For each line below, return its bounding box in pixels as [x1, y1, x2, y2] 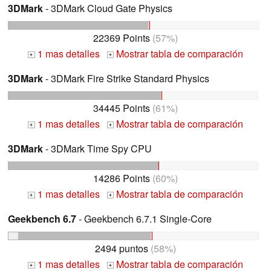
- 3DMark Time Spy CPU [43, 142, 152, 156]
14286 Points [93, 171, 150, 185]
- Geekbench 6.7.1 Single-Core [76, 211, 212, 226]
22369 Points [93, 31, 150, 45]
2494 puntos [95, 241, 148, 255]
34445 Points [93, 101, 150, 116]
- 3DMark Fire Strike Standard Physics [43, 71, 209, 86]
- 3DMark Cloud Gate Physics [43, 1, 172, 16]
